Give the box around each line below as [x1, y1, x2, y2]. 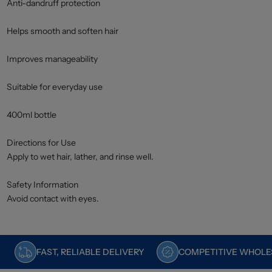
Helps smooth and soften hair [7, 25, 119, 36]
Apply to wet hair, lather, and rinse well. [7, 151, 154, 162]
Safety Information [7, 179, 79, 190]
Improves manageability [7, 53, 98, 64]
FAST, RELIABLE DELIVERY [36, 246, 144, 257]
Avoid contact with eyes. [7, 193, 100, 204]
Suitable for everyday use [7, 81, 103, 92]
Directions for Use [7, 137, 76, 148]
